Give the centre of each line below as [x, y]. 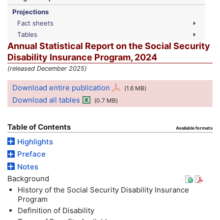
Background [28, 179]
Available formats [194, 128]
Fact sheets [35, 23]
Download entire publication [61, 87]
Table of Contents [39, 127]
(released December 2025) [47, 69]
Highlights [35, 141]
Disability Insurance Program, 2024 [82, 57]
